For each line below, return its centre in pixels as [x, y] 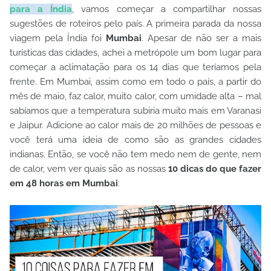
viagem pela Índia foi [58, 38]
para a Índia [41, 9]
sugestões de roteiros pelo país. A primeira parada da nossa [135, 24]
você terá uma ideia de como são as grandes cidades [135, 140]
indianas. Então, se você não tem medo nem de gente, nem [135, 154]
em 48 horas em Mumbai [64, 183]
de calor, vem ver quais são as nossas [89, 169]
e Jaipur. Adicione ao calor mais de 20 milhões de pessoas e [135, 125]
